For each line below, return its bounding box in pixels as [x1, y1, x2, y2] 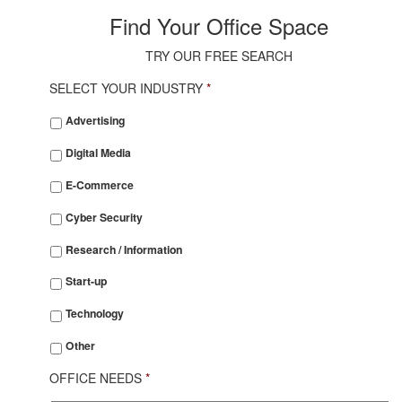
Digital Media [66, 144, 131, 162]
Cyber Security [66, 208, 143, 225]
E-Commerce [66, 176, 134, 193]
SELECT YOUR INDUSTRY [49, 79, 203, 97]
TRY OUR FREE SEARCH [145, 47, 293, 65]
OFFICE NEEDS [49, 368, 142, 387]
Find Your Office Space [109, 10, 328, 41]
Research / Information [66, 240, 182, 258]
